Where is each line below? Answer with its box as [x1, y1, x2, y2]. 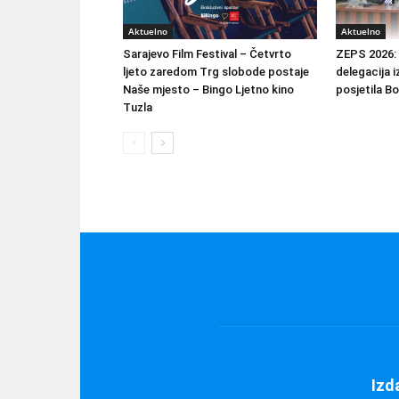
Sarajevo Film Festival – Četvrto [123, 47, 291, 61]
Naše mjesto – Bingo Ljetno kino [123, 83, 294, 97]
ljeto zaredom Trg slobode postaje [123, 65, 309, 79]
